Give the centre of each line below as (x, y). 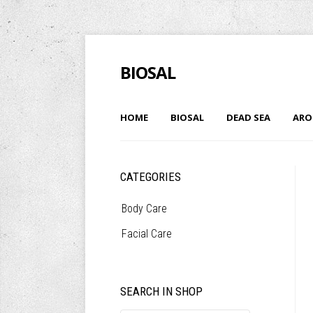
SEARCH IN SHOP (161, 291)
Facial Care (147, 234)
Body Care (144, 209)
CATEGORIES (151, 177)
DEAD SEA (248, 117)
